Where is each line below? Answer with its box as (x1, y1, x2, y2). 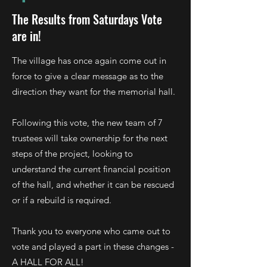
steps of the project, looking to (12, 148, 133, 159)
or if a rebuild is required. (12, 194, 111, 206)
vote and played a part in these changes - (12, 241, 174, 252)
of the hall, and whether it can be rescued (12, 179, 174, 190)
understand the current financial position (12, 163, 170, 175)
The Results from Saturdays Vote (12, 10, 162, 28)
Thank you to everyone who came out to (12, 225, 170, 237)
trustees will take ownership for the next (12, 132, 167, 144)
